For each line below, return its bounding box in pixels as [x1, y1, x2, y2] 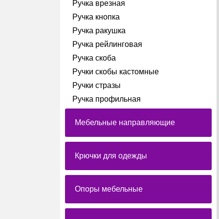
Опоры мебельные [75, 185, 143, 193]
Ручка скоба [72, 54, 116, 62]
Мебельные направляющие [75, 118, 175, 127]
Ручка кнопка [72, 13, 120, 21]
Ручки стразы [72, 81, 121, 89]
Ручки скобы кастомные [72, 67, 159, 76]
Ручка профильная [72, 95, 141, 103]
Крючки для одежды [75, 152, 148, 160]
